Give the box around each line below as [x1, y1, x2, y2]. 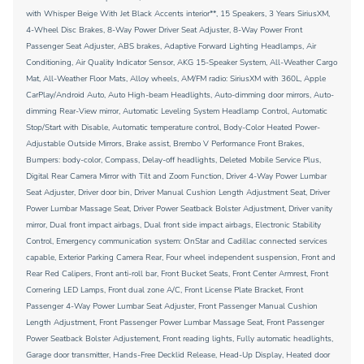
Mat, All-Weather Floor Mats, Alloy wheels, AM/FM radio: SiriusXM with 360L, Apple [26, 73, 326, 84]
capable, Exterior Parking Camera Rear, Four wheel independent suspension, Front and [26, 252, 336, 263]
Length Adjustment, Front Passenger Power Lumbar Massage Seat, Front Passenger [26, 317, 324, 328]
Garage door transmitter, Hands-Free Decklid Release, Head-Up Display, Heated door [26, 349, 330, 361]
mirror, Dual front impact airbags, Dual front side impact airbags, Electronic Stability [26, 219, 321, 231]
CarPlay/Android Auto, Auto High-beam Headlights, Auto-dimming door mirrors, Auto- [26, 89, 334, 101]
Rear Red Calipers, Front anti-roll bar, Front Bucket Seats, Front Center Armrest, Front [26, 268, 328, 279]
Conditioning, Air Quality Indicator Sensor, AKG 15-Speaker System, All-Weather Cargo [26, 57, 337, 68]
